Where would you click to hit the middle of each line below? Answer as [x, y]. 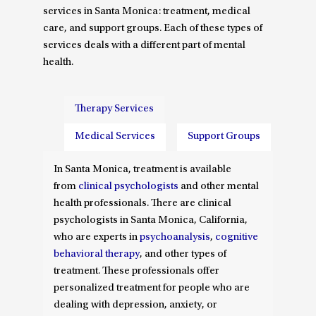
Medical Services [115, 137]
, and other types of [183, 254]
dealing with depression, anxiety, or [136, 305]
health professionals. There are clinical [143, 203]
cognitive [237, 237]
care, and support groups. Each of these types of [153, 28]
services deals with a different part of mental [145, 45]
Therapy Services [115, 109]
